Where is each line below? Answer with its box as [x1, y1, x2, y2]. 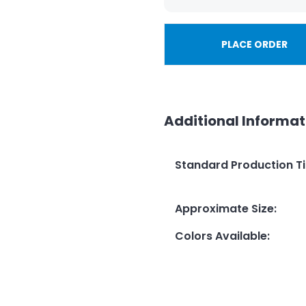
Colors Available [175, 227, 267, 244]
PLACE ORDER [221, 38, 288, 52]
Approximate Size [175, 200, 274, 217]
